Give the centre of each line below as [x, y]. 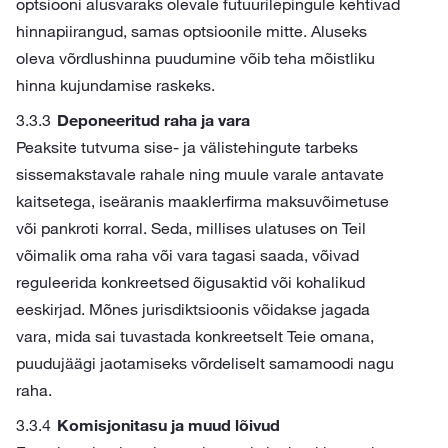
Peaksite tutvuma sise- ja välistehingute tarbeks [187, 147]
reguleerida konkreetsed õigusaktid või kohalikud [190, 282]
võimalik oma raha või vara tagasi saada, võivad [187, 255]
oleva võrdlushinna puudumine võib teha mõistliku [195, 58]
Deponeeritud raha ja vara [153, 120]
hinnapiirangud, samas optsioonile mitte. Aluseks [191, 31]
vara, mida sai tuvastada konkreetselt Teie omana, [195, 336]
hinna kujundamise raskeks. [115, 85]
